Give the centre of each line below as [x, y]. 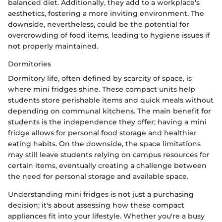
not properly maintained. [53, 46]
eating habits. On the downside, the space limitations [104, 143]
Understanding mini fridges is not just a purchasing [101, 194]
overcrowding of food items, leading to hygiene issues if [109, 35]
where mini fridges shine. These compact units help [102, 89]
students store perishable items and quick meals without [111, 100]
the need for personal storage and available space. [98, 176]
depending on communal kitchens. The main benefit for [110, 111]
